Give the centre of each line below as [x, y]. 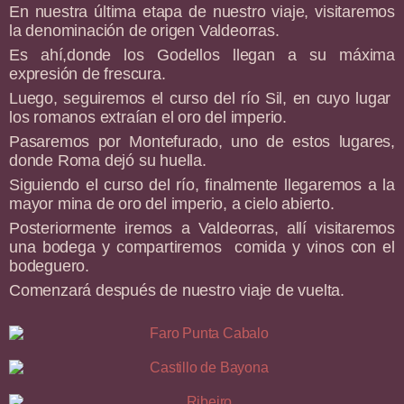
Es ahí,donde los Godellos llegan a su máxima [202, 55]
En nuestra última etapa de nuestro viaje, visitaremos [202, 12]
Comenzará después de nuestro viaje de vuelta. [177, 291]
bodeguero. [50, 266]
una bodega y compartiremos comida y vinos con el [202, 248]
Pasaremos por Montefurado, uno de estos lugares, [202, 142]
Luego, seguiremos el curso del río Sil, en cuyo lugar [202, 99]
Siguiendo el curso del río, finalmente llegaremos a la [202, 185]
